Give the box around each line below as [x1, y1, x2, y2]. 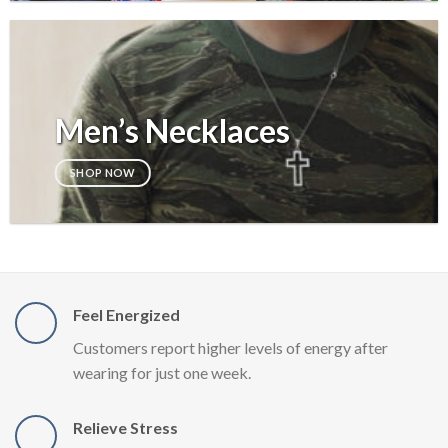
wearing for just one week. [73, 363, 251, 383]
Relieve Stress [73, 418, 178, 438]
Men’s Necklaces [54, 112, 290, 151]
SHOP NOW [69, 165, 136, 179]
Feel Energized [73, 305, 180, 325]
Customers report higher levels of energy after [73, 338, 388, 358]
